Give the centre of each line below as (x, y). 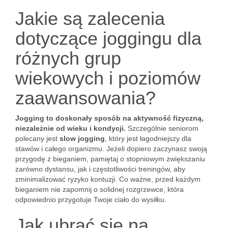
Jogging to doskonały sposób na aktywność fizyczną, (109, 118)
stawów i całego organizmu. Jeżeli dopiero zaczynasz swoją (111, 149)
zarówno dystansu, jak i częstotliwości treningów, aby (100, 169)
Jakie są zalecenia (90, 19)
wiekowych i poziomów (108, 78)
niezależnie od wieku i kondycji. (70, 128)
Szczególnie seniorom (162, 128)
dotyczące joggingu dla (108, 38)
